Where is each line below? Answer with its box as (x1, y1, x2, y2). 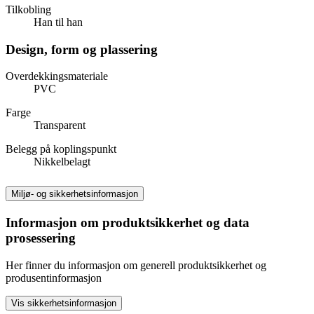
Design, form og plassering (6, 41, 158, 57)
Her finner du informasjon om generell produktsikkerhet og (6, 259, 266, 272)
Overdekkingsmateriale (6, 70, 108, 83)
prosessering (6, 231, 76, 246)
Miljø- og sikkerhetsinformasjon (11, 189, 138, 200)
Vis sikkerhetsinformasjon (11, 298, 116, 309)
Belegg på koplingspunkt (6, 143, 116, 156)
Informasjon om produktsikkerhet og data (6, 215, 250, 231)
